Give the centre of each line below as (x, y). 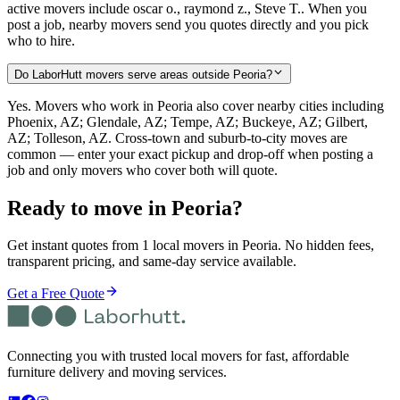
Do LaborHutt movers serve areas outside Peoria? (143, 74)
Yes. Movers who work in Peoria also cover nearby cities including (196, 105)
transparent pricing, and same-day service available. (152, 262)
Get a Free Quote (56, 294)
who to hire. (41, 41)
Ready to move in (89, 208)
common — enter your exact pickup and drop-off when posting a (190, 154)
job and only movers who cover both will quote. (142, 170)
